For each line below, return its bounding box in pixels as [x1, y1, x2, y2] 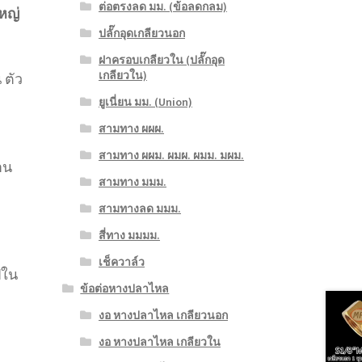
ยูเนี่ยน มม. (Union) [98, 95, 192, 110]
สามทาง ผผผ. [98, 121, 164, 137]
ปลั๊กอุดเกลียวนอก [98, 26, 185, 41]
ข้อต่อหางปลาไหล [80, 281, 170, 297]
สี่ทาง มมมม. [98, 228, 160, 243]
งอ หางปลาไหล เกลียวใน [98, 335, 221, 350]
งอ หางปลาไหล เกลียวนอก [98, 308, 228, 323]
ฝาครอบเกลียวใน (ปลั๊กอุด [98, 53, 225, 68]
